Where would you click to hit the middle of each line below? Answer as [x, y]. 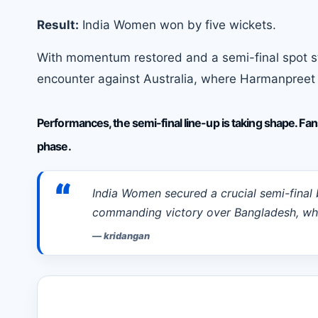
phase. [54, 147]
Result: [58, 25]
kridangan [127, 236]
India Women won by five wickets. [177, 25]
